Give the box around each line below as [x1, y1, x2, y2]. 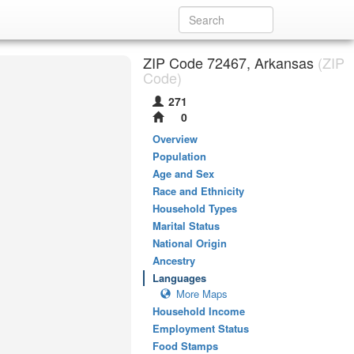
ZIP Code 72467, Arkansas [143, 52, 314, 73]
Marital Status [153, 218, 220, 233]
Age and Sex [153, 166, 214, 181]
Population [153, 149, 206, 164]
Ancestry [153, 253, 195, 268]
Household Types [153, 201, 237, 216]
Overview [153, 131, 198, 146]
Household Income [153, 303, 245, 318]
